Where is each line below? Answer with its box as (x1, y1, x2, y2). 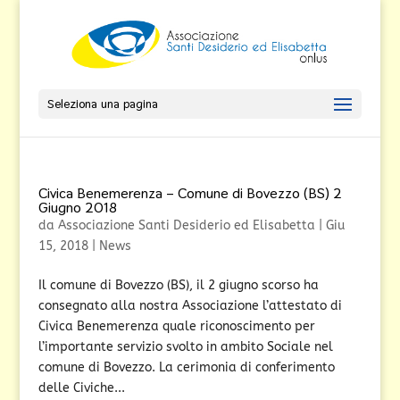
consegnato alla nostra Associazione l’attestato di (37, 298, 342, 313)
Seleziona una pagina (46, 96, 158, 112)
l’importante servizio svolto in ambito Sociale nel (37, 339, 333, 354)
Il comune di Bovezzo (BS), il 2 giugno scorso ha (37, 278, 319, 293)
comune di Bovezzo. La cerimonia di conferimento (37, 360, 335, 375)
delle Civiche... (37, 380, 125, 396)
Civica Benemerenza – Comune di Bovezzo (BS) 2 (37, 184, 342, 203)
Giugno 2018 (37, 198, 117, 217)
